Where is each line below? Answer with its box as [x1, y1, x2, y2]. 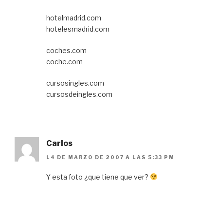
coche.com [46, 57, 83, 66]
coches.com [46, 46, 87, 55]
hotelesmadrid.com [46, 25, 109, 34]
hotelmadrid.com [46, 14, 101, 22]
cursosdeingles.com [46, 90, 112, 99]
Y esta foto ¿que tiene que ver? [46, 172, 150, 181]
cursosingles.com [46, 79, 104, 88]
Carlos [46, 139, 73, 148]
